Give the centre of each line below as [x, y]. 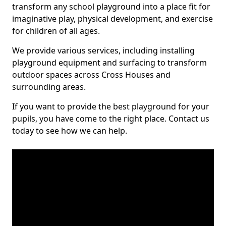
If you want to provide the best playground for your [111, 106]
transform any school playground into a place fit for [111, 7]
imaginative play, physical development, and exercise [112, 19]
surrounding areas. [49, 87]
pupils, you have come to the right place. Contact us [111, 119]
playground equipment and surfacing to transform [109, 63]
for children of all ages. [56, 31]
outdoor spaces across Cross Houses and [91, 75]
